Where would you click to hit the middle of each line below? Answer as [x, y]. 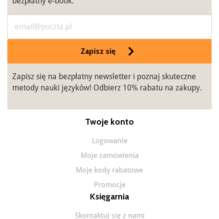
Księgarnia [109, 197]
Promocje [109, 185]
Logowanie [109, 141]
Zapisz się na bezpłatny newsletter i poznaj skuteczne [104, 77]
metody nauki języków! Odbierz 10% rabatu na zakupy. [107, 88]
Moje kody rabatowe [109, 170]
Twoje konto [109, 122]
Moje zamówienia [109, 156]
